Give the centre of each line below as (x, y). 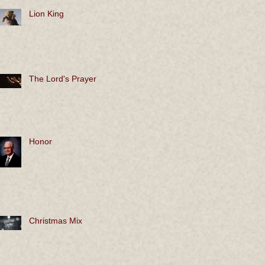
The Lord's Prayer (63, 79)
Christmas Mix (56, 221)
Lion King (46, 14)
